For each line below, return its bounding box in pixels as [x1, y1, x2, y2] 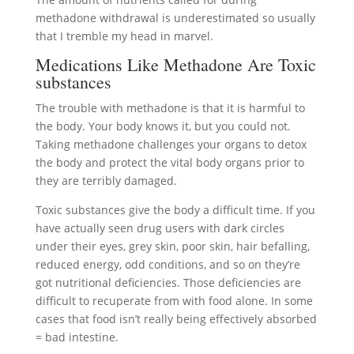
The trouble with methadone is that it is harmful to [35, 100, 305, 115]
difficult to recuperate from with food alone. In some [35, 293, 313, 308]
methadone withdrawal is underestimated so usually [35, 10, 315, 25]
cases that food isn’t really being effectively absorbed [35, 311, 317, 326]
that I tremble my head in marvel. [35, 28, 213, 43]
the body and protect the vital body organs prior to [35, 155, 304, 170]
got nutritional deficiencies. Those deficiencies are [35, 275, 301, 290]
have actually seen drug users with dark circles [35, 220, 284, 235]
